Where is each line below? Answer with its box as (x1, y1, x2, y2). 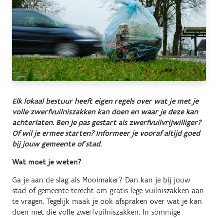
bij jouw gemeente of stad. (12, 139, 102, 149)
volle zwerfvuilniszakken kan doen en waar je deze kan (12, 107, 198, 117)
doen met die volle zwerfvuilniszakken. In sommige (12, 207, 180, 217)
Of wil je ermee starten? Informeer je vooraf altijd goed (12, 128, 200, 138)
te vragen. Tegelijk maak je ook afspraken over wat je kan (12, 197, 202, 206)
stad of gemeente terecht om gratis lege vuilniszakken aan (12, 186, 204, 196)
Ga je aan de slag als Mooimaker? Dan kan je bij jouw (12, 175, 190, 185)
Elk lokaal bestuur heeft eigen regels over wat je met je (12, 96, 199, 106)
